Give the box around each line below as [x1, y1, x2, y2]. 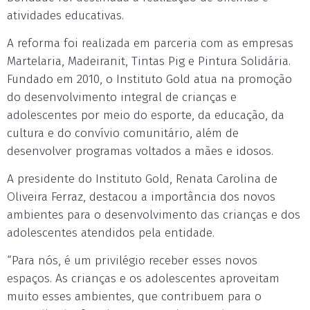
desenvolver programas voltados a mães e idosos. [7, 144, 273, 158]
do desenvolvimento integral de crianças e [7, 90, 237, 104]
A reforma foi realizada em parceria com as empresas [7, 36, 293, 51]
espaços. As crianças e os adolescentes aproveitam [7, 271, 280, 286]
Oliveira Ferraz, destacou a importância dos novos [7, 190, 275, 204]
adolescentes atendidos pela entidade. [7, 226, 215, 240]
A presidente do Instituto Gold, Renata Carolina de [7, 172, 277, 186]
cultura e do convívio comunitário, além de [7, 126, 239, 140]
